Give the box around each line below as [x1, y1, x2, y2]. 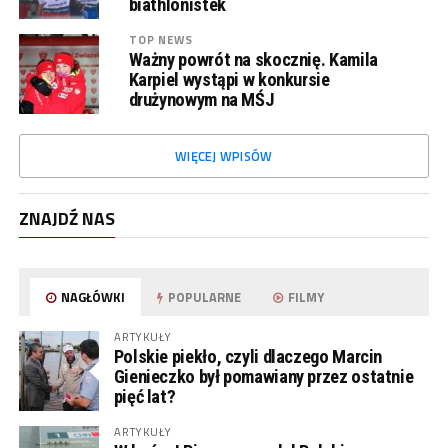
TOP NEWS [128, 31, 194, 48]
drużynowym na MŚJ [128, 89, 275, 110]
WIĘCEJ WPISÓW [175, 146, 273, 166]
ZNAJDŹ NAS [18, 205, 115, 232]
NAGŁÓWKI [58, 287, 126, 307]
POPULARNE [165, 287, 242, 307]
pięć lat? [113, 386, 176, 407]
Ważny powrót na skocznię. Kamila [128, 49, 378, 70]
